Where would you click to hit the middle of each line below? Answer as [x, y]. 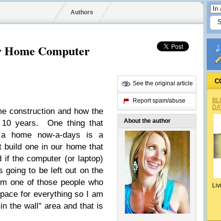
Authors [82, 12]
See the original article [163, 83]
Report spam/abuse [159, 101]
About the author [147, 121]
